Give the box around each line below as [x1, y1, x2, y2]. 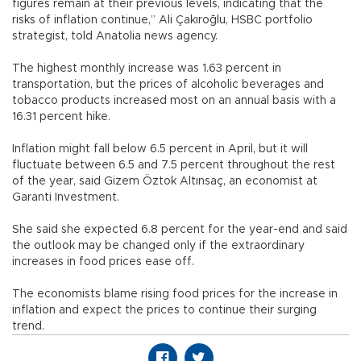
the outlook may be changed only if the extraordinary [12, 240, 305, 252]
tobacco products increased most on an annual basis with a [12, 95, 336, 107]
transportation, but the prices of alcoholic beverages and [12, 79, 324, 91]
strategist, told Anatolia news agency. [12, 31, 218, 43]
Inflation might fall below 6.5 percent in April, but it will [12, 143, 308, 156]
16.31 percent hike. [12, 111, 110, 123]
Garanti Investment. [12, 192, 119, 204]
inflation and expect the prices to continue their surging [12, 305, 317, 317]
